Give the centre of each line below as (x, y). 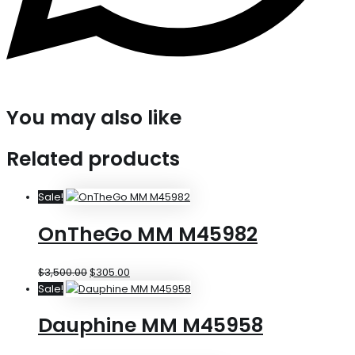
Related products (93, 159)
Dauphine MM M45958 (151, 326)
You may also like (94, 117)
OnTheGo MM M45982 (148, 234)
